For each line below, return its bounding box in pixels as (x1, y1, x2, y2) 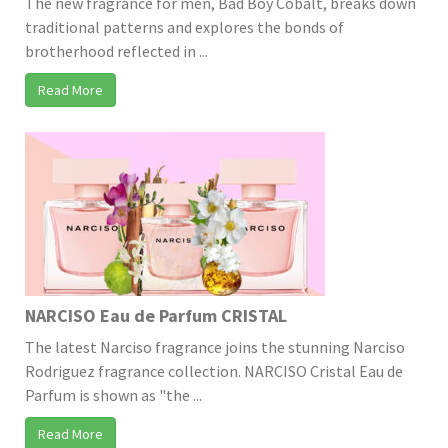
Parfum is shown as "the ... (25, 384, 202, 405)
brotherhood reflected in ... (25, 40, 208, 61)
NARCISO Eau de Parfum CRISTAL (25, 303, 287, 327)
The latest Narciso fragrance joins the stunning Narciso (25, 336, 405, 357)
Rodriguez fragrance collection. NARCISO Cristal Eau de (25, 360, 403, 381)
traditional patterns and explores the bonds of (25, 16, 344, 37)
